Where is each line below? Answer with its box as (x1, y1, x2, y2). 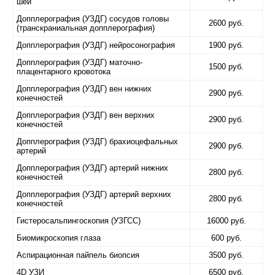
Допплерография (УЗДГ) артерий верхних (17, 190, 171, 199)
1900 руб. (209, 41, 244, 50)
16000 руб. (206, 216, 246, 225)
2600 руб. (209, 18, 244, 28)
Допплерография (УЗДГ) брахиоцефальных (17, 137, 178, 146)
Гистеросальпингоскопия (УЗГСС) (17, 216, 141, 225)
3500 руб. (209, 250, 244, 260)
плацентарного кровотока (17, 67, 110, 76)
